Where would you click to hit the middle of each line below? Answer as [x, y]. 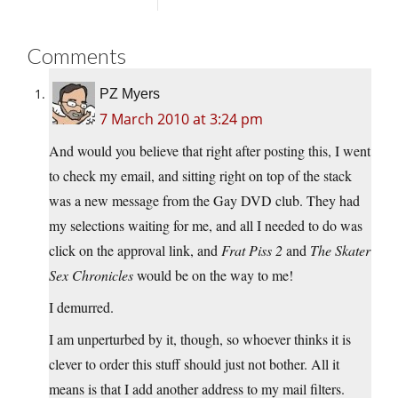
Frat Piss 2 [252, 250]
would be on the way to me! [213, 275]
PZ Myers [130, 93]
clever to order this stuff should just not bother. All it [194, 363]
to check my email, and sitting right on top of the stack [200, 175]
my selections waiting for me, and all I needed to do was [206, 225]
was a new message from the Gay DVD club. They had [204, 200]
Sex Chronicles [91, 275]
